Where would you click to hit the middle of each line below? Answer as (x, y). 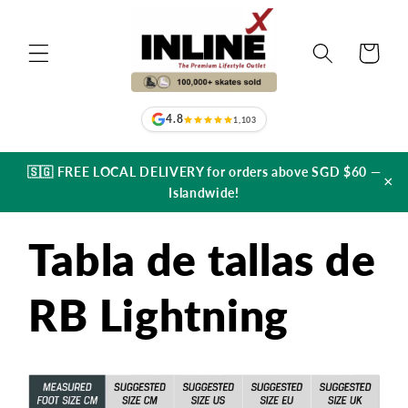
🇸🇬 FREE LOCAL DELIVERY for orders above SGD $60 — (204, 172)
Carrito (368, 53)
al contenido (60, 41)
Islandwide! (204, 193)
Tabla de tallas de (202, 260)
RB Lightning (158, 315)
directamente (63, 23)
